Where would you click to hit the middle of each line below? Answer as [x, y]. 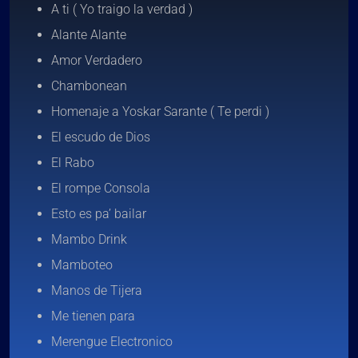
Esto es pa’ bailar [99, 214]
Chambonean [89, 86]
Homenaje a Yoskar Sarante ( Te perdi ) [160, 111]
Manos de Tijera [97, 290]
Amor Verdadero [97, 60]
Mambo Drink [89, 239]
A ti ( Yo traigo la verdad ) [122, 9]
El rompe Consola [101, 188]
